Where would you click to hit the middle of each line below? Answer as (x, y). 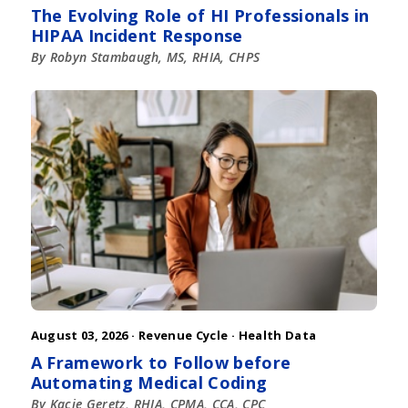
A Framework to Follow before (161, 362)
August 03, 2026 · (84, 335)
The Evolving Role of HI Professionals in (200, 15)
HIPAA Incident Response (137, 35)
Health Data (277, 335)
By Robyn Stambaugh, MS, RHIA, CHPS (145, 56)
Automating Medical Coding (149, 382)
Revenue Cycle (183, 335)
